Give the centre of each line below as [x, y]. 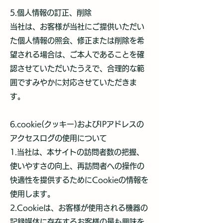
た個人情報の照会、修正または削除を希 [77, 41]
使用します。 [32, 194]
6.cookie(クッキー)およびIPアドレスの [77, 124]
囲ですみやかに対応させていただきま [73, 82]
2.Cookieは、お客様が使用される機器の [79, 208]
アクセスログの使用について [58, 138]
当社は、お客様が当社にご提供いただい [77, 27]
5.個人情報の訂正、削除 [51, 13]
